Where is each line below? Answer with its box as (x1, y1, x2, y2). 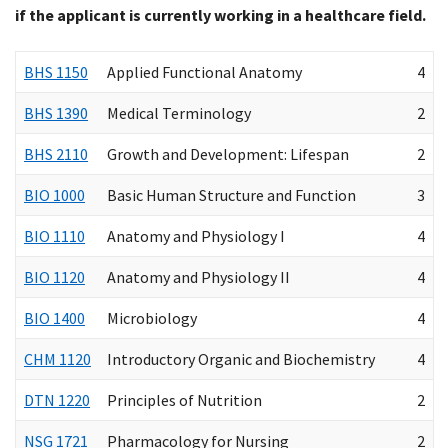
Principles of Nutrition (107, 390, 262, 411)
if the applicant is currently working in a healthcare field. (15, 5, 426, 26)
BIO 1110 (24, 226, 85, 247)
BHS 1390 (24, 103, 88, 124)
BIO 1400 (24, 308, 85, 329)
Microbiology (107, 308, 197, 329)
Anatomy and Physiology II (107, 267, 290, 288)
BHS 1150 (24, 62, 88, 83)
